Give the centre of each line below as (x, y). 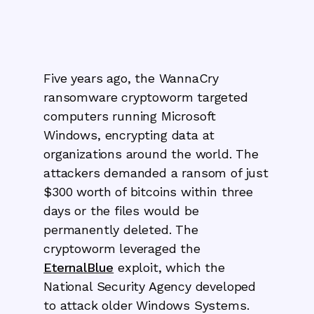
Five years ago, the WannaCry (131, 78)
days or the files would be (121, 210)
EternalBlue (79, 267)
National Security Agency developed (150, 286)
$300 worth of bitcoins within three (148, 191)
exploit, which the (169, 267)
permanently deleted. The (121, 229)
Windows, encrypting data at (129, 135)
